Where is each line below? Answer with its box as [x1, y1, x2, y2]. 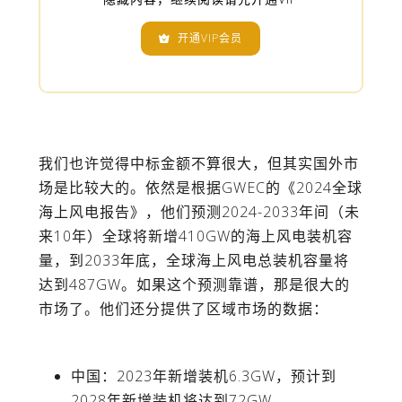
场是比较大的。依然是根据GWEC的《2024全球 [38, 178, 363, 198]
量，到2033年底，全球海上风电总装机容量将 [38, 250, 349, 271]
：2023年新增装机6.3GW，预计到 [101, 366, 337, 386]
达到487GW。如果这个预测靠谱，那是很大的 [38, 275, 350, 295]
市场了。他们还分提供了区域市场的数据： [38, 299, 328, 319]
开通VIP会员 [170, 31, 243, 47]
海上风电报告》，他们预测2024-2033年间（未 [38, 202, 360, 223]
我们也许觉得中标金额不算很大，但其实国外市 [38, 153, 359, 174]
